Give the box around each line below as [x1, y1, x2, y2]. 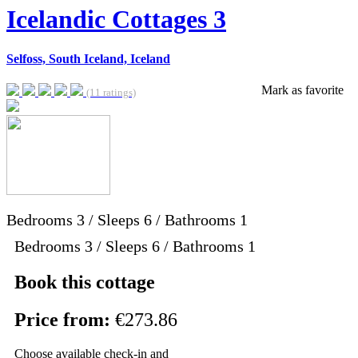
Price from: [14, 308, 115, 330]
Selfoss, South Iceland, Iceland [6, 51, 170, 66]
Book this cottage [14, 272, 155, 293]
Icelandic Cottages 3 [6, 5, 226, 34]
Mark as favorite [261, 83, 344, 97]
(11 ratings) [86, 87, 136, 99]
